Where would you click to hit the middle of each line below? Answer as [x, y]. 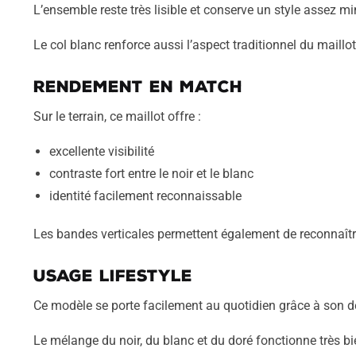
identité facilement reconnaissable [145, 196]
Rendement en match [137, 86]
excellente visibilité [101, 152]
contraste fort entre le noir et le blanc [151, 174]
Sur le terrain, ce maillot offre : [117, 116]
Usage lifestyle [112, 275]
